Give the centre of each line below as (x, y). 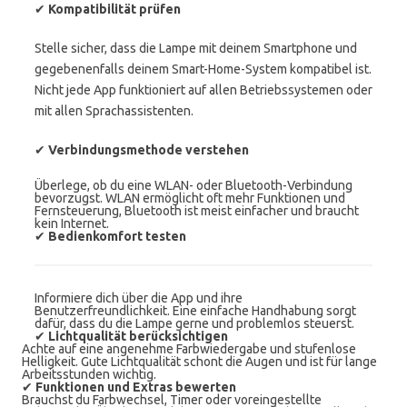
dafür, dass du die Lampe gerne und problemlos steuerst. (194, 323)
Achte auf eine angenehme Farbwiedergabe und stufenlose (189, 349)
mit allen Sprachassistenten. (114, 111)
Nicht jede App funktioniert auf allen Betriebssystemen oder (203, 90)
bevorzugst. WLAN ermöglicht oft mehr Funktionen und (190, 198)
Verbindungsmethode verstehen (149, 150)
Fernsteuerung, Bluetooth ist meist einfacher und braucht (197, 211)
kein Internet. (72, 223)
